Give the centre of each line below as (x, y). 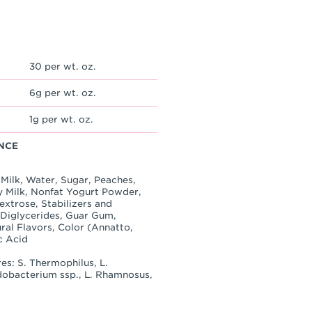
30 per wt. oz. (63, 67)
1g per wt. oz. (61, 120)
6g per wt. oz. (63, 93)
